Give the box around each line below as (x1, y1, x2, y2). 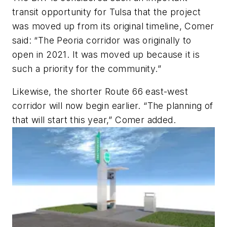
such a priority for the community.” (12, 63, 161, 74)
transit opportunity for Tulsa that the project (12, 6, 201, 17)
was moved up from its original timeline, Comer (12, 20, 214, 31)
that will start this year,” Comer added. (12, 115, 176, 126)
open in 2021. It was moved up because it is (12, 49, 200, 60)
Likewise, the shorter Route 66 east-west (12, 86, 188, 97)
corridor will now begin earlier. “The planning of (12, 100, 213, 111)
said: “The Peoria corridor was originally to (12, 34, 192, 46)
